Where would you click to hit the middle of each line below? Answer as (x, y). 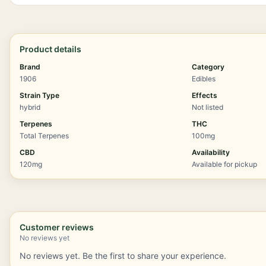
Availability (211, 152)
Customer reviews (57, 227)
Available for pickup (225, 164)
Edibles (204, 79)
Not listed (208, 107)
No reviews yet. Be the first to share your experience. (123, 256)
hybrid (30, 107)
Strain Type (39, 95)
